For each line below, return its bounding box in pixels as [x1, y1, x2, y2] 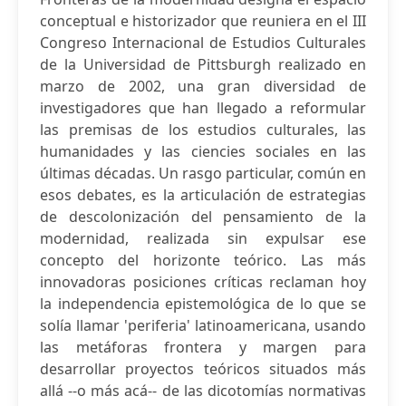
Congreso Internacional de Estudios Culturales [40, 33, 366, 53]
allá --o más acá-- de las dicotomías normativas [40, 381, 366, 401]
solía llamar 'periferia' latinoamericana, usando [40, 315, 366, 335]
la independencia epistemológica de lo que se [40, 294, 366, 314]
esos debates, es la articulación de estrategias [40, 185, 366, 205]
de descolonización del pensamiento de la [40, 207, 366, 227]
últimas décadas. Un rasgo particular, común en [40, 163, 366, 183]
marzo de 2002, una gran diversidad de [40, 76, 366, 96]
